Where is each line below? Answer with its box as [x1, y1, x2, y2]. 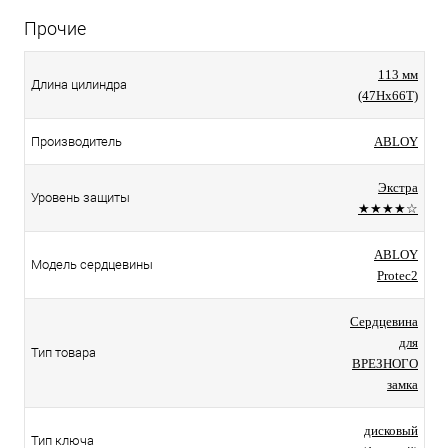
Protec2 [377, 267, 418, 283]
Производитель [31, 133, 122, 149]
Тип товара [31, 344, 96, 360]
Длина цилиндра [31, 76, 127, 92]
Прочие [24, 17, 86, 39]
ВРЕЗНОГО [352, 355, 418, 371]
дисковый [364, 422, 418, 438]
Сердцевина [350, 313, 418, 329]
